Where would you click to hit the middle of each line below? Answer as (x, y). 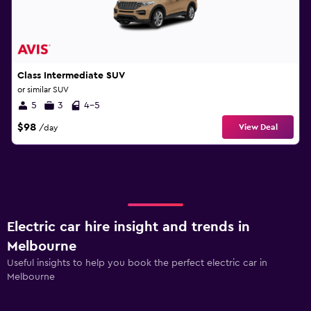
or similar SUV (43, 90)
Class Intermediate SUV (71, 76)
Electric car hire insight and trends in (128, 227)
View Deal (258, 127)
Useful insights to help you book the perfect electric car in (137, 263)
